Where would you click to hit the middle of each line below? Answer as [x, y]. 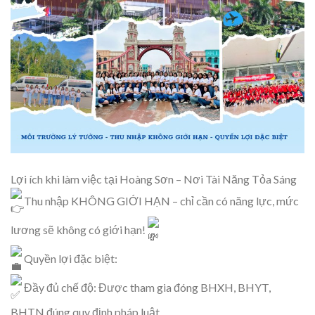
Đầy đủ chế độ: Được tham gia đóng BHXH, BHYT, [146, 287]
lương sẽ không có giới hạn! [79, 229]
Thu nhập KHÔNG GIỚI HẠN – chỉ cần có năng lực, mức [160, 200]
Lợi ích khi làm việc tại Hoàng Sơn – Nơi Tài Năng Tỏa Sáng [154, 179]
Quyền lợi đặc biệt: [70, 258]
